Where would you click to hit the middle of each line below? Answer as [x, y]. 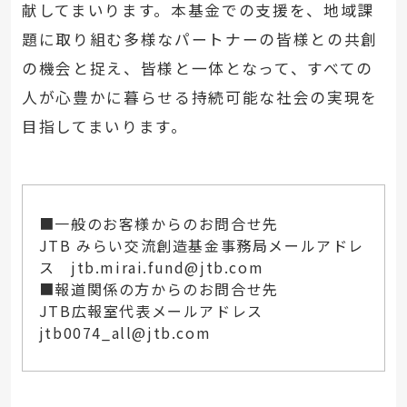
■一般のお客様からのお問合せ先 [159, 223]
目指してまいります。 [104, 127]
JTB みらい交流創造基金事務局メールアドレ [201, 245]
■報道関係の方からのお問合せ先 [159, 288]
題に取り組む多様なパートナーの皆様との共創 [199, 40]
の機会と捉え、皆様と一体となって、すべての [197, 69]
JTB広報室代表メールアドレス [159, 310]
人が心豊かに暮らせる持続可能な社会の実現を [199, 98]
